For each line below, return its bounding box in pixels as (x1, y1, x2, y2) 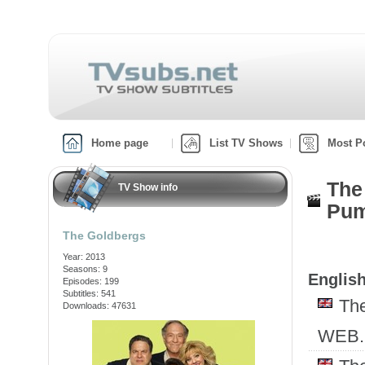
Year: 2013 (63, 252, 105, 262)
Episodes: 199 (63, 276, 119, 286)
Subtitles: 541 (63, 288, 116, 298)
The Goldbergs (63, 229, 146, 242)
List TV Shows (209, 137, 283, 149)
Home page (91, 137, 148, 149)
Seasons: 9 (63, 264, 108, 274)
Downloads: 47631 (63, 301, 136, 310)
